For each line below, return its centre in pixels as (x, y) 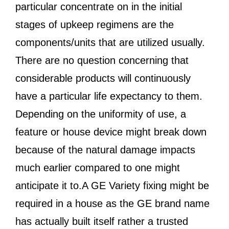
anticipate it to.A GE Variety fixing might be (112, 186)
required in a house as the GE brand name (112, 203)
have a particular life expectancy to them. (109, 96)
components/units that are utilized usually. (110, 42)
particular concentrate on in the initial (99, 7)
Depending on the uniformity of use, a (101, 114)
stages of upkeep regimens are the (95, 25)
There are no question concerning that (102, 60)
